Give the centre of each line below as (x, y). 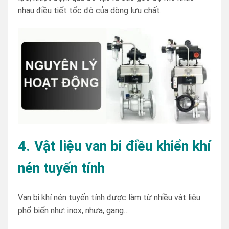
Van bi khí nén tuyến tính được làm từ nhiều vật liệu (109, 197)
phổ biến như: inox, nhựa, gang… (73, 210)
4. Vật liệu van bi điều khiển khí (114, 146)
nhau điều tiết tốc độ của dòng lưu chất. (90, 10)
